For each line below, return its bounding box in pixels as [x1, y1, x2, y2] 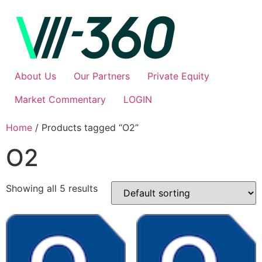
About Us [15, 70, 56, 82]
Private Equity [147, 70, 209, 82]
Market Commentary [15, 94, 106, 105]
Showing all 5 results [6, 182, 98, 194]
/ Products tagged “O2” [32, 122, 139, 133]
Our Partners [74, 70, 130, 82]
